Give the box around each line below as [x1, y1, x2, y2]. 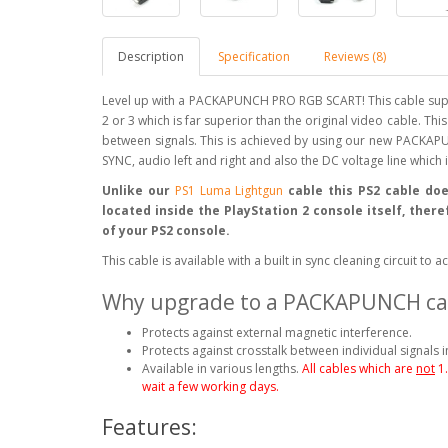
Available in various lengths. [142, 359, 302, 377]
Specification [218, 47, 290, 65]
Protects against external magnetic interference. [142, 323, 415, 341]
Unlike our [102, 181, 175, 199]
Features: [102, 412, 197, 441]
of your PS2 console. [102, 221, 233, 239]
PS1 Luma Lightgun [174, 181, 284, 199]
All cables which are [302, 359, 416, 377]
